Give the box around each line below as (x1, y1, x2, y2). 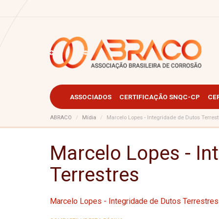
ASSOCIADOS (70, 92, 111, 101)
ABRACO (50, 114, 72, 121)
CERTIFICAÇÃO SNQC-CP (119, 92, 200, 101)
